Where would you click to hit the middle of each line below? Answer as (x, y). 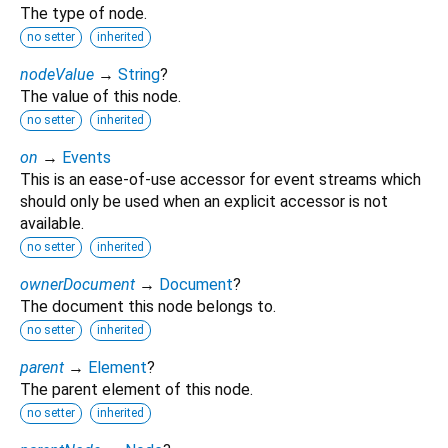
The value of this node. (100, 97)
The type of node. (83, 14)
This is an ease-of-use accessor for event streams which (220, 180)
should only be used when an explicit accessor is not (204, 202)
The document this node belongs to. (148, 307)
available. (52, 224)
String (139, 75)
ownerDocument (77, 285)
